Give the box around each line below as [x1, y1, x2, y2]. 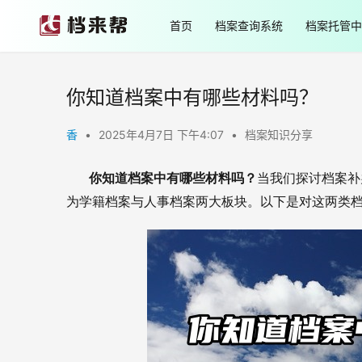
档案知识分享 [245, 128, 313, 141]
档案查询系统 [214, 19, 283, 32]
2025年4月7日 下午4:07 [99, 128, 227, 141]
